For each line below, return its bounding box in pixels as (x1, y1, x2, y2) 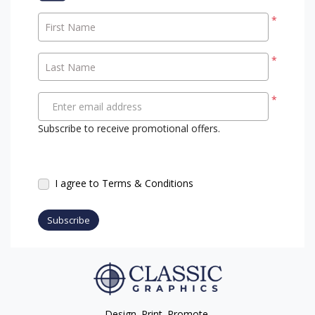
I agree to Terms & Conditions (55, 176, 193, 190)
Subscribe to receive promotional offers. (38, 121, 220, 135)
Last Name (44, 60, 96, 74)
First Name (44, 20, 96, 34)
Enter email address (51, 100, 142, 114)
